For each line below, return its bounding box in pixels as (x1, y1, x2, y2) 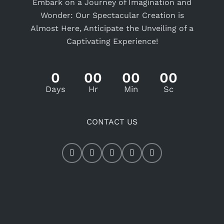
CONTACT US (86, 117, 137, 127)
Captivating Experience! (66, 36, 158, 46)
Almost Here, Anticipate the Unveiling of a (30, 23, 193, 33)
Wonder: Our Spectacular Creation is (40, 10, 184, 20)
